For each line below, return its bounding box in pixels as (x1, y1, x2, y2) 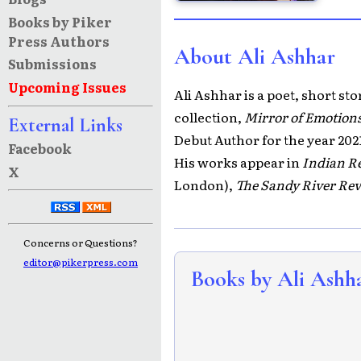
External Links (7, 113, 122, 137)
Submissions (7, 54, 97, 74)
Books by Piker (7, 11, 112, 31)
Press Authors (7, 31, 110, 51)
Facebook (7, 138, 72, 158)
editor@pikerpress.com (23, 255, 138, 270)
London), (174, 175, 235, 195)
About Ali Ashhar (174, 43, 335, 71)
